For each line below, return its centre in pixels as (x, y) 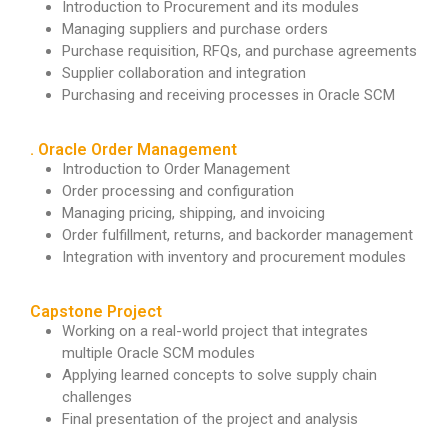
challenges (97, 397)
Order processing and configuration (178, 191)
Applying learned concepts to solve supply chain (219, 375)
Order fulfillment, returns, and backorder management (237, 235)
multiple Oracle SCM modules (158, 353)
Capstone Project (96, 312)
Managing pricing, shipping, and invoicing (193, 213)
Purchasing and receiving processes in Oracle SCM (228, 95)
